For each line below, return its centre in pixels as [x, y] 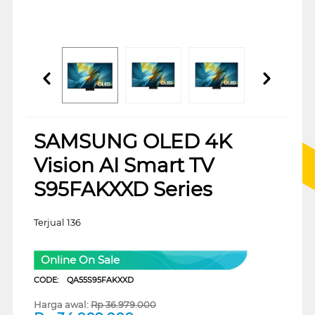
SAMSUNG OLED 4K [133, 141]
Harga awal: [61, 305]
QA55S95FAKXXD [100, 280]
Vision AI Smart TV [124, 165]
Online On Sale [80, 260]
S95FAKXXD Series [123, 189]
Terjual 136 [57, 222]
